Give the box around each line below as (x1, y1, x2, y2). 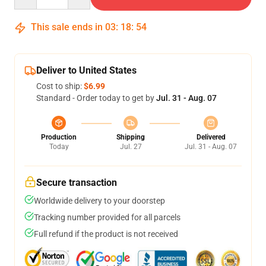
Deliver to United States (36, 65, 137, 76)
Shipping (116, 133, 145, 141)
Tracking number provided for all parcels (34, 213, 180, 222)
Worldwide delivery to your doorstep (34, 196, 165, 205)
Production (41, 133, 77, 141)
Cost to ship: (36, 81, 84, 91)
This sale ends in (28, 21, 105, 33)
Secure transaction (36, 177, 117, 188)
